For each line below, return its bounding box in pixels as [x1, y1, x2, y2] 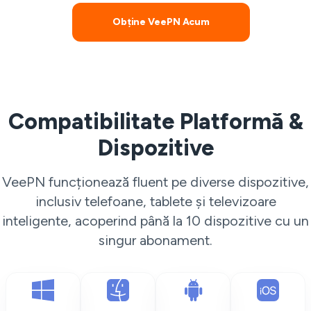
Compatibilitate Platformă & [8, 108, 303, 135]
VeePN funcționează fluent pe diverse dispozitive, [2, 174, 309, 190]
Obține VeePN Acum [112, 16, 210, 28]
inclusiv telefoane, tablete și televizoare [35, 193, 276, 210]
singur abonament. [99, 232, 212, 249]
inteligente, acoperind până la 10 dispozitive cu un [2, 212, 309, 229]
